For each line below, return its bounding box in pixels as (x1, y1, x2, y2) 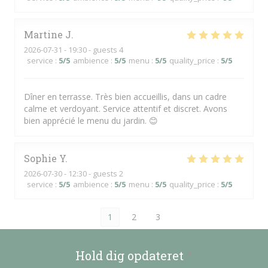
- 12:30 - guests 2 (62, 168, 123, 179)
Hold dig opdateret (75, 248, 187, 263)
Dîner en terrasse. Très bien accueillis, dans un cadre (24, 91, 227, 102)
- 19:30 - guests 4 (62, 44, 123, 55)
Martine (24, 28, 63, 41)
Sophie (24, 152, 57, 165)
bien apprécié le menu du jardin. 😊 (24, 115, 158, 126)
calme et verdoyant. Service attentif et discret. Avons (24, 103, 227, 114)
